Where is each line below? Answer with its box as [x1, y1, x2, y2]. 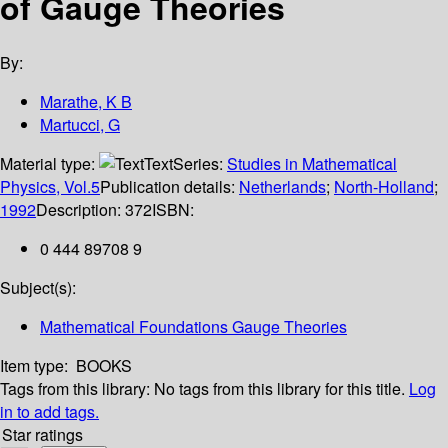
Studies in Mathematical [227, 152, 397, 176]
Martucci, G [40, 113, 120, 137]
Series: [173, 152, 227, 176]
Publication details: [100, 175, 239, 199]
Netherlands [239, 175, 326, 199]
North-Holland [334, 175, 434, 199]
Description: [36, 198, 125, 222]
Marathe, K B [40, 90, 132, 114]
